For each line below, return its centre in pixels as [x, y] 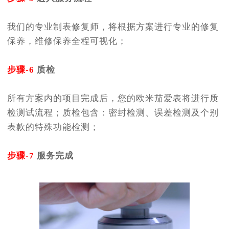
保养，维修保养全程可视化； [67, 41]
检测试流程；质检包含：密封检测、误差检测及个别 [113, 112]
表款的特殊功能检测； [53, 127]
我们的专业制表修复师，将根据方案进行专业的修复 [113, 27]
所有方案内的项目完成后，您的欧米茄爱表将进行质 [113, 98]
